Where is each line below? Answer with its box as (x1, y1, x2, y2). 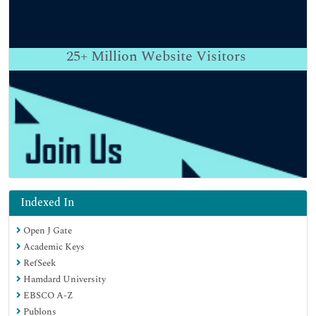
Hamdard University (21, 272, 106, 286)
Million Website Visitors (87, 45, 246, 67)
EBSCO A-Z (21, 288, 73, 303)
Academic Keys (21, 239, 85, 254)
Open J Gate (21, 223, 72, 238)
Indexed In (20, 193, 74, 211)
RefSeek (21, 255, 56, 270)
